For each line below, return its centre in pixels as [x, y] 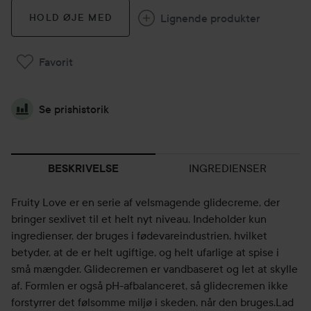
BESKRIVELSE [83, 168]
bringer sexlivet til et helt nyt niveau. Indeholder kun [139, 219]
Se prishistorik [74, 109]
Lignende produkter [211, 18]
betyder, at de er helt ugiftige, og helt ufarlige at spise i [145, 252]
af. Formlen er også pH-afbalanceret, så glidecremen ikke [150, 285]
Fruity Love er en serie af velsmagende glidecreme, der [145, 202]
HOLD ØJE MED [70, 17]
